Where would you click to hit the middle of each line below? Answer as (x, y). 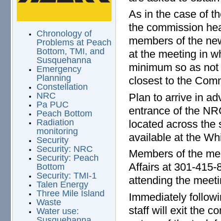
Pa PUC (52, 105)
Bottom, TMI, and (70, 52)
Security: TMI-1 (66, 176)
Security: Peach (67, 158)
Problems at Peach (74, 43)
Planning (54, 78)
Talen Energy (62, 185)
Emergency (59, 69)
